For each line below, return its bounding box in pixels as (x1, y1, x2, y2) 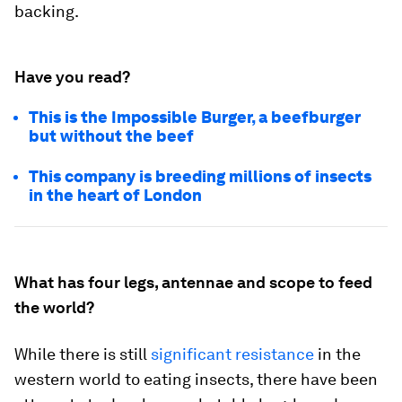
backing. (14, 2, 79, 22)
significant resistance (151, 345, 318, 364)
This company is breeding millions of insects (29, 167, 371, 187)
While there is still (14, 345, 151, 364)
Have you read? (14, 67, 130, 87)
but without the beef (29, 127, 194, 146)
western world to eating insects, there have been (14, 370, 378, 389)
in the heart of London (29, 186, 202, 205)
